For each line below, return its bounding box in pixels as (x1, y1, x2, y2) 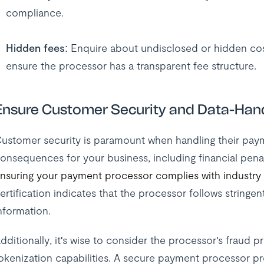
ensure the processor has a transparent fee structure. (5, 59, 256, 72)
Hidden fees (5, 41, 65, 54)
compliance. (5, 6, 64, 19)
